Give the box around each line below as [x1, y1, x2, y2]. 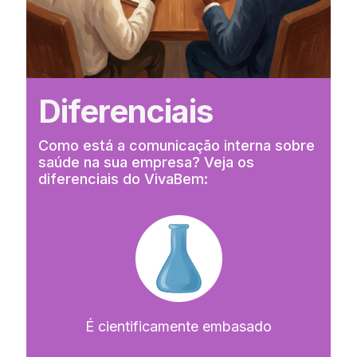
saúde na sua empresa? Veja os [38, 153, 254, 171]
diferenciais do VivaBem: [38, 170, 208, 187]
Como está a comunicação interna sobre [38, 136, 315, 154]
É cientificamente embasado [85, 317, 272, 335]
